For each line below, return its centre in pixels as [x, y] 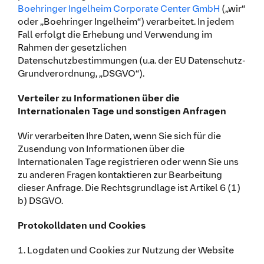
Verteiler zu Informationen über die [98, 98]
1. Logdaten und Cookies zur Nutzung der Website [126, 250]
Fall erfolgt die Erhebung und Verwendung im [115, 34]
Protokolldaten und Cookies [81, 225]
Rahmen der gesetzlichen [72, 47]
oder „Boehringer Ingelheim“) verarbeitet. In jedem [126, 21]
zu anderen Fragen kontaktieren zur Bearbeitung [120, 174]
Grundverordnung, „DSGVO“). [81, 73]
